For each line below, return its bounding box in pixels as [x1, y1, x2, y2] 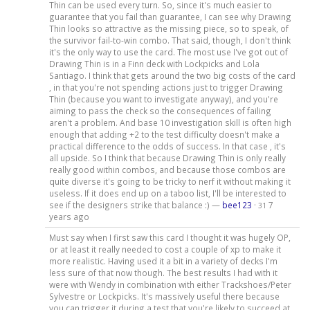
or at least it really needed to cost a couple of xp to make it [48, 244, 281, 255]
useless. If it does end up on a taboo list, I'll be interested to [48, 188, 286, 199]
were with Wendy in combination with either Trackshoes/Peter [48, 279, 291, 291]
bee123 [221, 199, 252, 211]
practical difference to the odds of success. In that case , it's [48, 140, 286, 152]
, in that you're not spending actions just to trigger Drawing [48, 82, 283, 93]
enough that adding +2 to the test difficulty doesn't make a [48, 129, 280, 140]
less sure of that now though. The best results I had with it [48, 267, 277, 279]
